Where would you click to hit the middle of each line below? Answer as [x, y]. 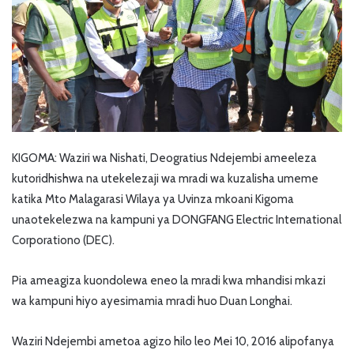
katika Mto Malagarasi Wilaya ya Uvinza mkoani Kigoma [153, 200]
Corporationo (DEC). [63, 241]
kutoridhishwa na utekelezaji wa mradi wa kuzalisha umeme [165, 179]
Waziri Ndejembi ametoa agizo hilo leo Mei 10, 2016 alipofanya [173, 342]
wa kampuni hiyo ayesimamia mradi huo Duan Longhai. [152, 301]
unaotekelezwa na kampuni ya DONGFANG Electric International [177, 220]
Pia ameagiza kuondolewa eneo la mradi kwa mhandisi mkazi [169, 281]
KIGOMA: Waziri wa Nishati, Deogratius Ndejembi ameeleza [164, 158]
